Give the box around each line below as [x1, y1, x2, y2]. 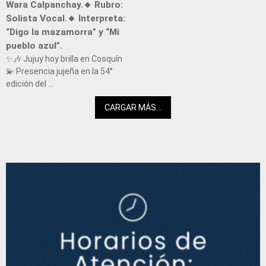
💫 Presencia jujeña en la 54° [6, 66, 113, 76]
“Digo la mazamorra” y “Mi [6, 26, 119, 37]
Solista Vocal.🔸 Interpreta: [6, 12, 125, 24]
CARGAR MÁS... [104, 103, 161, 113]
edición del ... [6, 78, 53, 88]
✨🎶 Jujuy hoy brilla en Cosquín [6, 53, 122, 64]
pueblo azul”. [6, 40, 62, 51]
